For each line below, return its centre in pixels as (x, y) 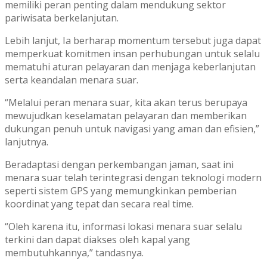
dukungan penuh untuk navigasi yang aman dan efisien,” (132, 128)
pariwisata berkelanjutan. (62, 18)
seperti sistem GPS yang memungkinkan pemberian (121, 190)
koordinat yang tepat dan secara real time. (99, 204)
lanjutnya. (27, 142)
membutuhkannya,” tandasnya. (74, 252)
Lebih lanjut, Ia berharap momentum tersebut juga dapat (133, 40)
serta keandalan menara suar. (72, 80)
